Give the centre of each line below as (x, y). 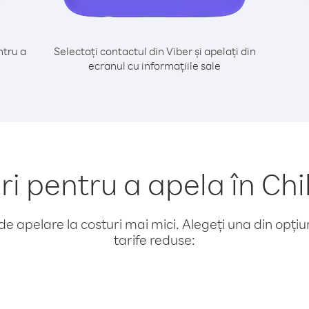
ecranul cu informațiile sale (154, 66)
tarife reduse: (154, 240)
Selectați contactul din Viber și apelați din (154, 51)
